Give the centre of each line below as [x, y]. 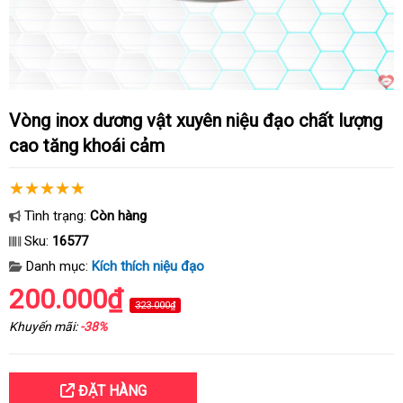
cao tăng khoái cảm [87, 146]
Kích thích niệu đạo [148, 266]
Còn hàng [118, 216]
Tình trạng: [55, 216]
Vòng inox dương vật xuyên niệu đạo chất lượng [15, 121]
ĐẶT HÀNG [110, 391]
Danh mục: [57, 266]
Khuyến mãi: [45, 327]
